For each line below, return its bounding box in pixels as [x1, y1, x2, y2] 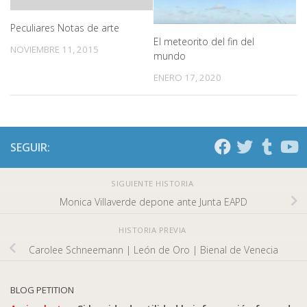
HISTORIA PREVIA [119, 225, 188, 236]
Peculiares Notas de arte [10, 21, 119, 34]
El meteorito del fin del [153, 35, 254, 49]
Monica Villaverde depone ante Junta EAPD [60, 195, 247, 209]
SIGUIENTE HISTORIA [111, 177, 196, 188]
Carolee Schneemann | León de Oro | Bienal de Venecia [29, 243, 278, 256]
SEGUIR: [10, 140, 50, 156]
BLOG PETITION [10, 284, 74, 297]
